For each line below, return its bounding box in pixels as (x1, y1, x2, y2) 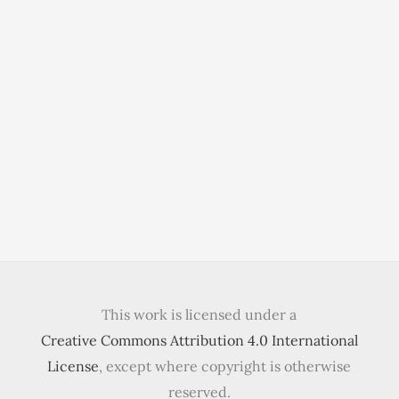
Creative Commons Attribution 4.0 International (40, 331, 358, 350)
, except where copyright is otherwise (99, 357, 352, 376)
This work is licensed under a (102, 305, 297, 324)
